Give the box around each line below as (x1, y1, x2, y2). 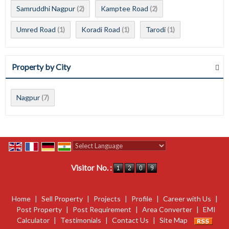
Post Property (16, 205, 62, 214)
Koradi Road (81, 25, 120, 34)
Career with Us (163, 194, 211, 203)
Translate (135, 152, 166, 161)
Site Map (159, 216, 188, 225)
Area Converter (142, 205, 192, 214)
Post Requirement (72, 205, 131, 214)
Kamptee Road (101, 4, 148, 13)
